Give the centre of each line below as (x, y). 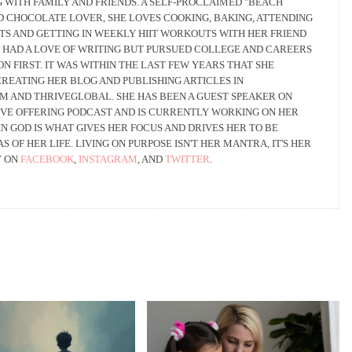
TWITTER (187, 159)
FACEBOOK (47, 159)
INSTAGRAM (108, 159)
